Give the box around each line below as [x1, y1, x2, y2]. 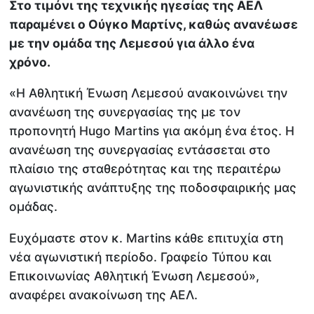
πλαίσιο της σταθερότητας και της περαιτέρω [9, 161, 282, 177]
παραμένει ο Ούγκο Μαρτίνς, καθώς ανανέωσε [9, 16, 299, 32]
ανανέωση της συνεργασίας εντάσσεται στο [9, 142, 271, 158]
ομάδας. [9, 199, 58, 214]
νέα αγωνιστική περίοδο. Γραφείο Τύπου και [9, 249, 272, 264]
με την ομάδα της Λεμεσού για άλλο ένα [9, 35, 255, 50]
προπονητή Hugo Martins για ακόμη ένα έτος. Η [9, 123, 295, 139]
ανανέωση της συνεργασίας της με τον [9, 104, 241, 120]
